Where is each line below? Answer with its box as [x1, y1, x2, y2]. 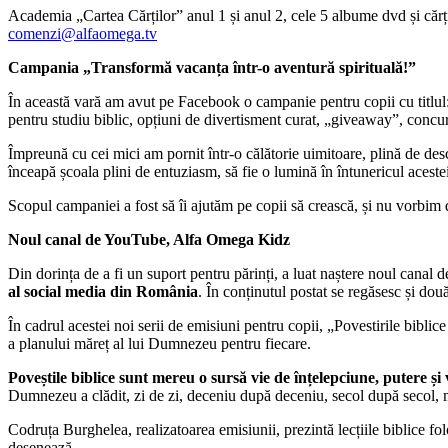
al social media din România [8, 282, 198, 300]
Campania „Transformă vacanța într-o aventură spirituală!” [8, 58, 416, 76]
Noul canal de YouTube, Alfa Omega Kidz [8, 230, 290, 248]
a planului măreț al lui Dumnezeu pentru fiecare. [8, 334, 311, 352]
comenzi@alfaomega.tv [8, 24, 157, 42]
